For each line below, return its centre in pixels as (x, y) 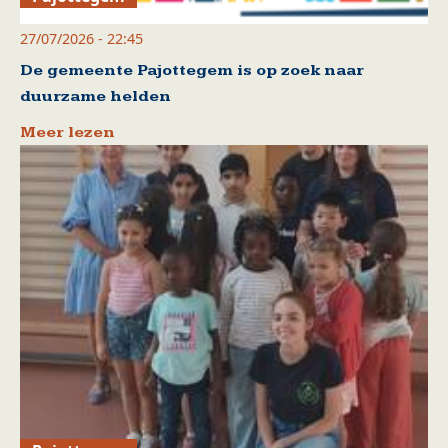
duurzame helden (95, 96)
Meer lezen (67, 132)
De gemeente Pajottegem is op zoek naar (192, 70)
